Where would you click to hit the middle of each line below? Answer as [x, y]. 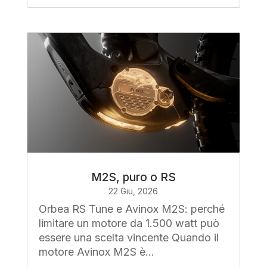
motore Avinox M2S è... [96, 252]
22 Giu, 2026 [133, 191]
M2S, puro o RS [133, 177]
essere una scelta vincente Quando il [128, 237]
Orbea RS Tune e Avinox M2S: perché [131, 209]
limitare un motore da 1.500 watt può [129, 223]
